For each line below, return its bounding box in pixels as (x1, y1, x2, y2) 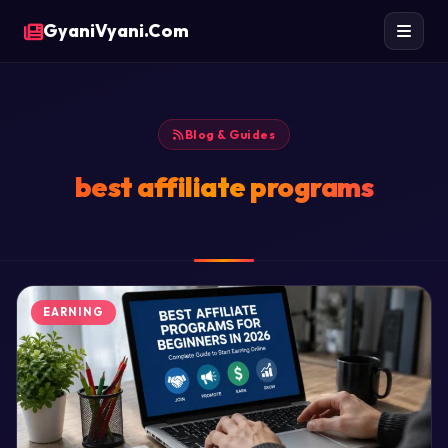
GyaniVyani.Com (43, 19, 189, 42)
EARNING (43, 305, 104, 320)
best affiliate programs (74, 170, 374, 204)
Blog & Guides (184, 127, 275, 142)
